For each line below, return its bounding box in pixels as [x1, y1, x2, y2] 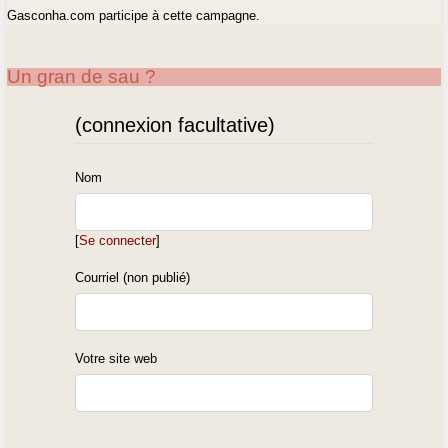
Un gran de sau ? [7, 65, 157, 87]
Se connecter [79, 232, 157, 248]
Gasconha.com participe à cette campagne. [7, 7, 261, 23]
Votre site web [75, 350, 158, 366]
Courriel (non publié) [75, 269, 191, 285]
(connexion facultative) [75, 113, 276, 136]
